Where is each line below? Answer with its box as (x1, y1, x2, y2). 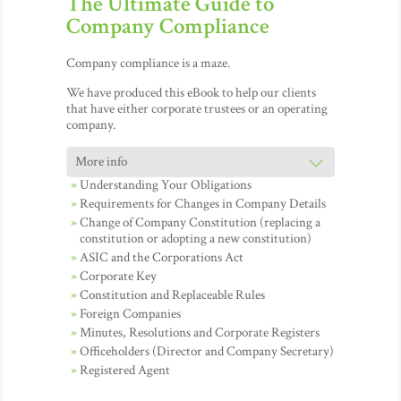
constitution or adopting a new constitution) (80, 230, 311, 247)
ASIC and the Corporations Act (80, 249, 243, 266)
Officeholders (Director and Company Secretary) (80, 343, 334, 360)
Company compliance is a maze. (66, 55, 230, 72)
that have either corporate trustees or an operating (66, 100, 328, 117)
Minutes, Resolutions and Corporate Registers (80, 324, 320, 341)
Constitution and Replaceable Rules (80, 286, 265, 303)
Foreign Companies (80, 305, 181, 322)
